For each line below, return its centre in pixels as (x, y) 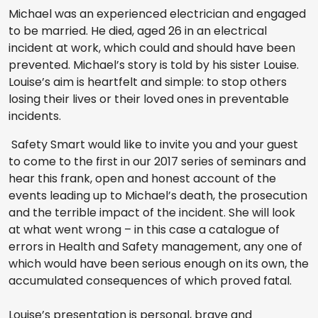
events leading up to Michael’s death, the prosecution (158, 196)
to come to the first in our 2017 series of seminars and (157, 162)
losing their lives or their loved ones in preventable (149, 99)
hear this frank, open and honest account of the (142, 179)
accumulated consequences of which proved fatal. (152, 281)
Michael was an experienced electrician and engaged (157, 14)
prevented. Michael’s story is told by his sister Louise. (154, 65)
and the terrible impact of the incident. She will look (152, 213)
